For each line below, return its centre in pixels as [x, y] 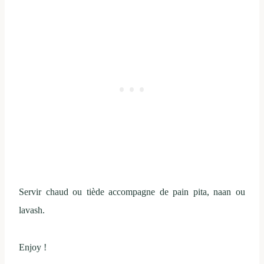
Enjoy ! [33, 247]
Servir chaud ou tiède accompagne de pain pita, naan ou [132, 192]
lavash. [32, 210]
